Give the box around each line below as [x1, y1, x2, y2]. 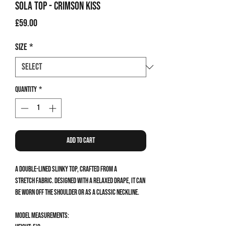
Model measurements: [15, 210, 69, 220]
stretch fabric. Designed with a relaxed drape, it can [15, 176, 145, 186]
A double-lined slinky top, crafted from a [15, 164, 117, 174]
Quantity [15, 85, 37, 95]
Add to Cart [67, 135, 95, 145]
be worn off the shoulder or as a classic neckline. [15, 187, 139, 197]
